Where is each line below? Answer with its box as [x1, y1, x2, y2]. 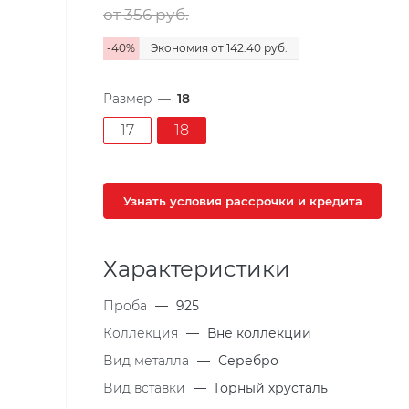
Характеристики [103, 256, 290, 282]
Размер [103, 91, 152, 106]
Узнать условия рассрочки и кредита [122, 194, 362, 208]
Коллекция [103, 325, 182, 341]
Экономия [151, 41, 211, 55]
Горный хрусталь [215, 380, 328, 396]
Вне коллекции [207, 325, 311, 341]
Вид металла [103, 352, 193, 369]
